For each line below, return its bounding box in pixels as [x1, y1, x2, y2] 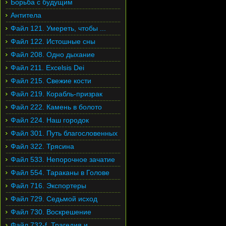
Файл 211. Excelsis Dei [11, 64, 84, 72]
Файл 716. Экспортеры [11, 182, 86, 190]
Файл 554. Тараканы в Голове [11, 168, 109, 177]
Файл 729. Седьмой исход [11, 195, 97, 203]
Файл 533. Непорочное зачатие [11, 155, 115, 163]
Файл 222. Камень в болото [11, 103, 102, 111]
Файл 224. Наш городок [11, 116, 89, 124]
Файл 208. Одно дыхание [11, 50, 95, 59]
